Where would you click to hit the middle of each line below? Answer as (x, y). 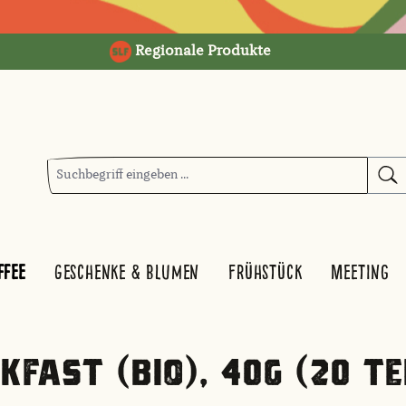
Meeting (361, 272)
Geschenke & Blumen (127, 272)
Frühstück (266, 272)
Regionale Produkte (201, 52)
